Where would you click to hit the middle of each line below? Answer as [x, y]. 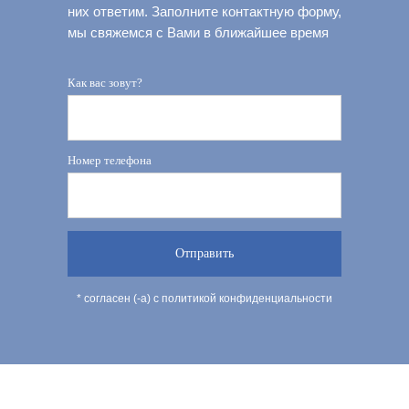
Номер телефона [110, 161]
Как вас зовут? [105, 83]
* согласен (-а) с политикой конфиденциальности [204, 299]
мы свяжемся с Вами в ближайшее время [198, 33]
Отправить [204, 254]
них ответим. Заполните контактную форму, [204, 12]
